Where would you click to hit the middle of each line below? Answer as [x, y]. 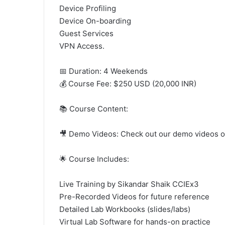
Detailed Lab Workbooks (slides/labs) [125, 209]
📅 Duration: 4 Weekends [103, 71]
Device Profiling [88, 8]
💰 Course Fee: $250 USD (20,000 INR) [128, 84]
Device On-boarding [95, 21]
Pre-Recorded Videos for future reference [134, 197]
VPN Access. [82, 46]
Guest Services [86, 33]
